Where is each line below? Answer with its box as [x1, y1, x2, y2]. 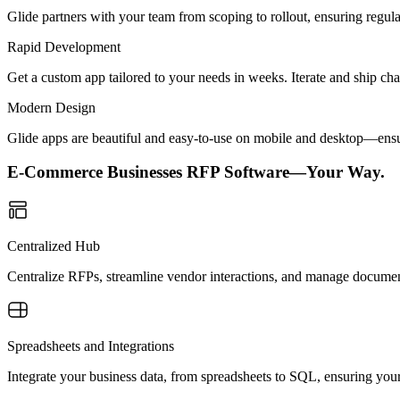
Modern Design [7, 99, 96, 115]
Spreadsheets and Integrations [7, 338, 174, 354]
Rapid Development [7, 38, 121, 54]
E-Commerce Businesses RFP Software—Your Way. [7, 162, 385, 182]
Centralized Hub [7, 238, 100, 254]
